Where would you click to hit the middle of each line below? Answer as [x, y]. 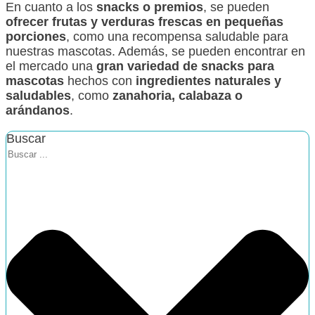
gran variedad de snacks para [185, 66]
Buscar [26, 138]
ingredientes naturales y [208, 81]
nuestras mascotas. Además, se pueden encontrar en [155, 51]
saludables [38, 95]
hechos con [100, 81]
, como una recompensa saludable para [177, 36]
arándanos [38, 110]
